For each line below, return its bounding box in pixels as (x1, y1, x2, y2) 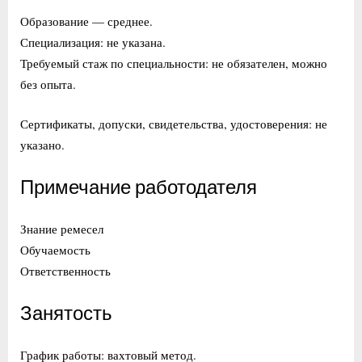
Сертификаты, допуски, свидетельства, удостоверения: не (20, 115, 327, 132)
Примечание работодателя (20, 176, 257, 200)
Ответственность (20, 262, 111, 279)
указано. (20, 136, 65, 153)
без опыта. (20, 76, 76, 93)
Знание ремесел (20, 220, 103, 237)
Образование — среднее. (20, 13, 153, 30)
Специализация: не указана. (20, 34, 166, 51)
